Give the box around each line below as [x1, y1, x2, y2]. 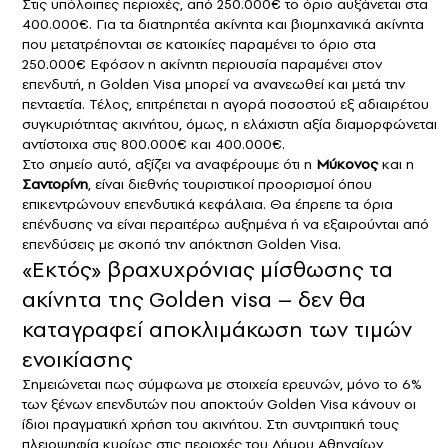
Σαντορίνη [22, 173, 88, 194]
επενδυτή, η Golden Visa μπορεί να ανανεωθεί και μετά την [22, 73, 405, 94]
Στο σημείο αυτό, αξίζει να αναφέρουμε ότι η [22, 153, 316, 174]
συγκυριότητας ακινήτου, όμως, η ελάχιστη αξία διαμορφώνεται [22, 113, 437, 134]
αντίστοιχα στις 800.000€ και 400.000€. [22, 133, 285, 154]
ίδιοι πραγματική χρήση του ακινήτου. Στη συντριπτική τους [22, 413, 399, 434]
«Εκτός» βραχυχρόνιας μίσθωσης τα [22, 253, 393, 284]
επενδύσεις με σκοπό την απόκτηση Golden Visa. [22, 233, 341, 254]
